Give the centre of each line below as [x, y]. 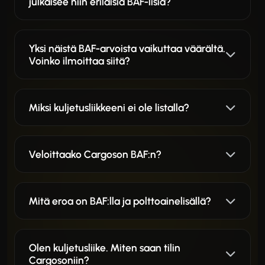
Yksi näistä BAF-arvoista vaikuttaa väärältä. [127, 48]
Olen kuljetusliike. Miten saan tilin [105, 247]
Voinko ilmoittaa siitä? [79, 60]
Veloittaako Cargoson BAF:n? [95, 154]
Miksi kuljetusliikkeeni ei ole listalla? [109, 107]
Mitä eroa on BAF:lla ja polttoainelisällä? [120, 201]
